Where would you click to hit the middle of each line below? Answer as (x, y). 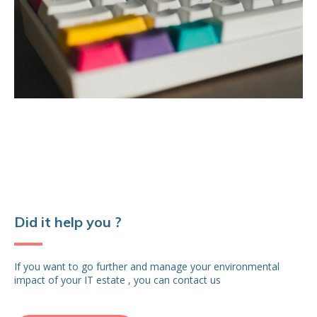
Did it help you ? (68, 222)
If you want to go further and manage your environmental (147, 267)
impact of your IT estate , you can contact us (117, 280)
